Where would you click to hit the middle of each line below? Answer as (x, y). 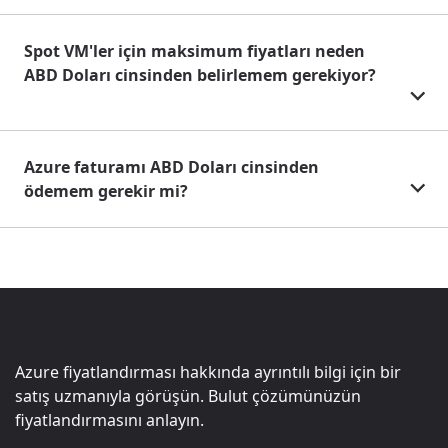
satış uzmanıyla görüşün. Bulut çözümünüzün (188, 396)
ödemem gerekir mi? (106, 191)
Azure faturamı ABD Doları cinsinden (171, 167)
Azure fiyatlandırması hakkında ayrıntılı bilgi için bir (208, 372)
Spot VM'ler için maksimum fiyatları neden (194, 51)
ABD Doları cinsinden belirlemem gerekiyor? (200, 75)
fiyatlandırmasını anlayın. (109, 420)
